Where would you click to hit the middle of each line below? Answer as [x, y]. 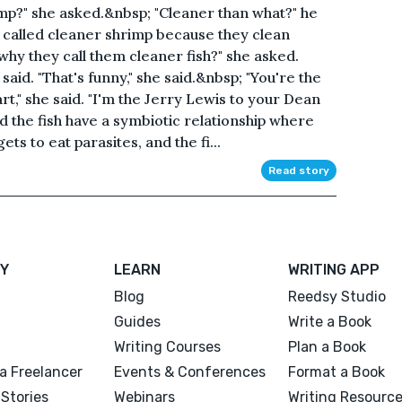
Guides [138, 321]
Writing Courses [168, 346]
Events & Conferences [190, 371]
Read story [298, 170]
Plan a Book [327, 346]
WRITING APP [333, 269]
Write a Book [329, 321]
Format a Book [336, 371]
